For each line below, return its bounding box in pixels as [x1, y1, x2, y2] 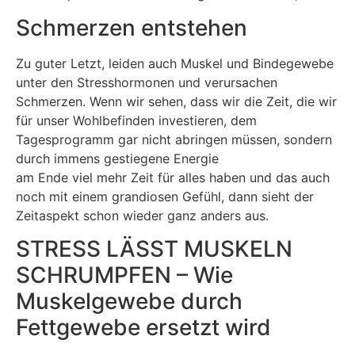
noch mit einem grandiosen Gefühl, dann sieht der [16, 188, 314, 204]
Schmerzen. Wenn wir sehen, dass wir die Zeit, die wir [16, 93, 337, 109]
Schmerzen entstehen [16, 13, 247, 41]
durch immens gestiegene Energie [16, 150, 219, 166]
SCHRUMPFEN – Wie [16, 261, 233, 289]
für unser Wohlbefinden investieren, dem [16, 112, 257, 128]
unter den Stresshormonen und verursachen [16, 74, 277, 90]
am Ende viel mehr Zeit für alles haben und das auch [16, 169, 330, 185]
